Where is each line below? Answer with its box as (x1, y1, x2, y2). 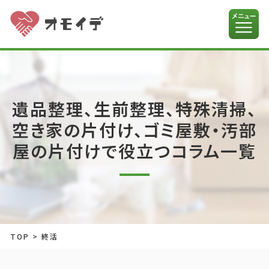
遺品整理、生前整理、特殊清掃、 (11, 97, 257, 121)
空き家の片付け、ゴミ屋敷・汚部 (11, 118, 257, 142)
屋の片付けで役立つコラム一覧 (12, 139, 256, 163)
